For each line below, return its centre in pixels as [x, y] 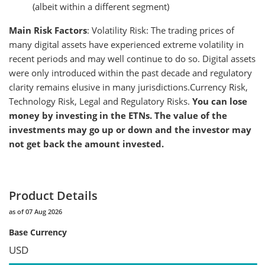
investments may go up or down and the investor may [130, 129]
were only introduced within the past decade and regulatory [130, 72]
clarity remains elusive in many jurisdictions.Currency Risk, [128, 87]
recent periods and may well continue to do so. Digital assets [132, 58]
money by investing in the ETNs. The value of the [118, 115]
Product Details [53, 195]
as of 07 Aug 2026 [35, 211]
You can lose [220, 101]
